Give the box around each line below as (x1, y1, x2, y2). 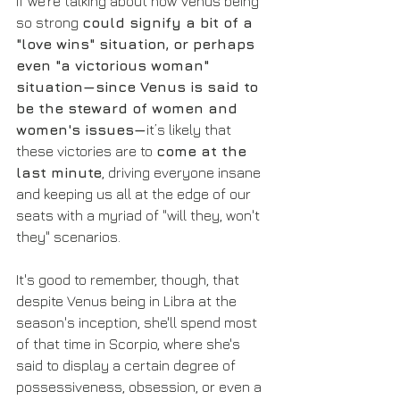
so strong (16, 14, 82, 31)
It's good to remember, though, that (16, 271, 243, 288)
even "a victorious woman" (16, 57, 213, 74)
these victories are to (16, 143, 156, 160)
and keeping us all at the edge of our (16, 186, 254, 203)
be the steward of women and (16, 100, 242, 117)
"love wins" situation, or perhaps (16, 36, 259, 53)
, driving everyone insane (102, 164, 264, 181)
